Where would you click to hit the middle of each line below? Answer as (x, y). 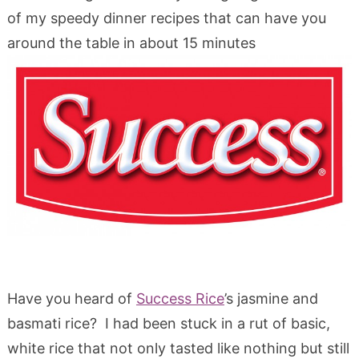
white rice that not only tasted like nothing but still (178, 349)
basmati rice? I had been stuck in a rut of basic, (168, 324)
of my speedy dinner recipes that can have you (166, 18)
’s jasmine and (271, 299)
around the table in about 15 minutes (131, 42)
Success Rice (180, 299)
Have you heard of (71, 299)
